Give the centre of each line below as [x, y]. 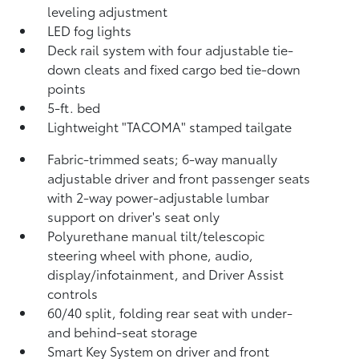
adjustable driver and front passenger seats [179, 177]
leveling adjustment [108, 11]
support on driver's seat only [134, 216]
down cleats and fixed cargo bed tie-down [174, 69]
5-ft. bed [74, 107]
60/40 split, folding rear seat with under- [170, 312]
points [67, 88]
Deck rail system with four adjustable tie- [171, 49]
